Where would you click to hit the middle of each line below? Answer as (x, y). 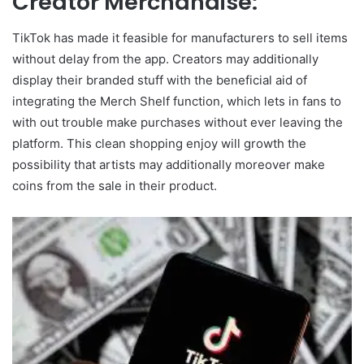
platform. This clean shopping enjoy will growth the (159, 143)
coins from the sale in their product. (115, 186)
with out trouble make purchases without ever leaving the (178, 122)
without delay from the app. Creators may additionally (165, 59)
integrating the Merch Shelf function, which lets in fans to (177, 101)
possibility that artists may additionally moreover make (169, 165)
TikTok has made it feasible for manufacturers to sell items (180, 38)
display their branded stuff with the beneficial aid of (160, 80)
